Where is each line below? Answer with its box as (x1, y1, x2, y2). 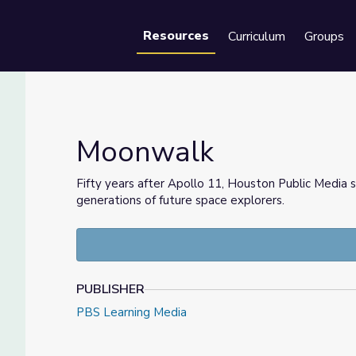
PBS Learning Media (76, 304, 187, 320)
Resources (143, 27, 209, 44)
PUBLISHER (76, 281, 145, 298)
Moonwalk (76, 133, 214, 172)
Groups (304, 28, 344, 45)
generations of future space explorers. (76, 192, 288, 208)
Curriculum (228, 28, 285, 45)
